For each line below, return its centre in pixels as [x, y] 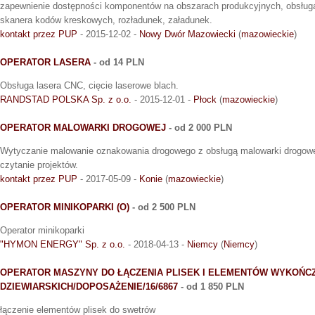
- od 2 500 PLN [162, 207]
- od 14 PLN [117, 62]
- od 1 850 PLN [211, 286]
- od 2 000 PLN [199, 127]
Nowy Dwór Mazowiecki [187, 34]
